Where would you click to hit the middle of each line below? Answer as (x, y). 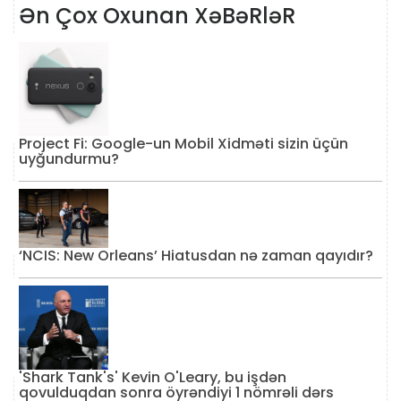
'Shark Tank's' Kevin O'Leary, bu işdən (153, 377)
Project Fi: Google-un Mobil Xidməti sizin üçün (183, 143)
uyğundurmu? (69, 158)
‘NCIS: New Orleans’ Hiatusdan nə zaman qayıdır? (196, 256)
